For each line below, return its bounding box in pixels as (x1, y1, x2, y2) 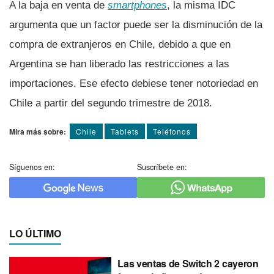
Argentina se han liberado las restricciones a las (9, 57, 229, 70)
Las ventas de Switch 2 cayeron (117, 256, 259, 270)
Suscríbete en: (137, 161, 187, 172)
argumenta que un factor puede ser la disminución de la (9, 18, 262, 31)
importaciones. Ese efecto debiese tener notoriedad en (9, 77, 258, 89)
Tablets (111, 125, 139, 136)
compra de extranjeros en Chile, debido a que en (9, 38, 231, 50)
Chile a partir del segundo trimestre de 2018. (9, 97, 212, 109)
